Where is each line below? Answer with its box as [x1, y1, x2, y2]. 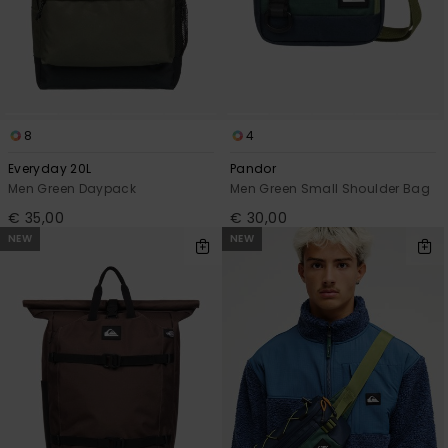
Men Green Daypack [8, 180, 137, 198]
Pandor [230, 160, 277, 178]
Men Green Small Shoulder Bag [230, 180, 431, 198]
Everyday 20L [8, 160, 92, 178]
